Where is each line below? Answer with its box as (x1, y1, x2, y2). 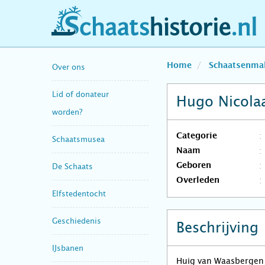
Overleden (176, 176, 219, 185)
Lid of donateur (52, 89, 109, 99)
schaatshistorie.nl (60, 25, 150, 38)
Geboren (176, 161, 211, 170)
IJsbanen (52, 243, 83, 253)
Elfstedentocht (52, 189, 106, 198)
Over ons (52, 62, 85, 72)
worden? (52, 107, 82, 117)
